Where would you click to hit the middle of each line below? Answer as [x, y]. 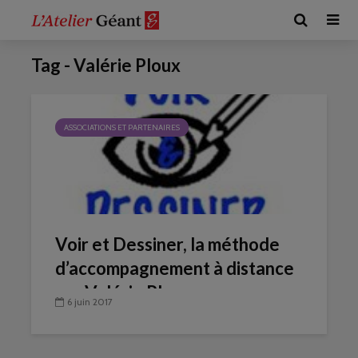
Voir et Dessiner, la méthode [167, 244]
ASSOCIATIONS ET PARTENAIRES [122, 127]
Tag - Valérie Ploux [106, 65]
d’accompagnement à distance [175, 268]
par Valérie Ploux [123, 292]
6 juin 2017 [90, 302]
